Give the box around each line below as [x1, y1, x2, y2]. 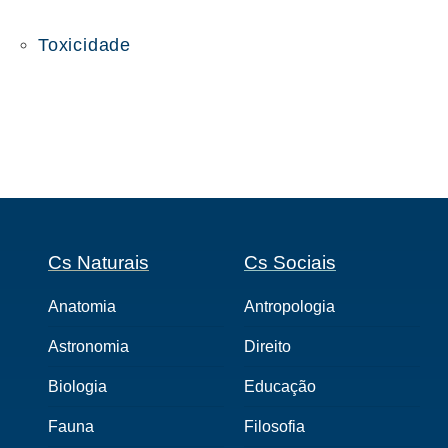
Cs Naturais [48, 252, 149, 274]
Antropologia [244, 298, 335, 316]
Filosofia [244, 418, 305, 436]
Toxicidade [38, 35, 131, 56]
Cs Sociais [244, 252, 336, 274]
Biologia [48, 378, 107, 396]
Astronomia [48, 338, 129, 356]
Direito [244, 338, 291, 356]
